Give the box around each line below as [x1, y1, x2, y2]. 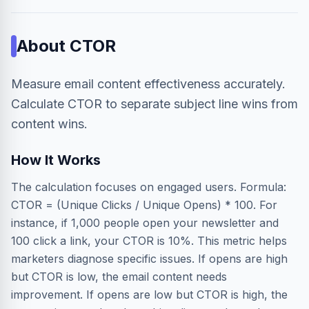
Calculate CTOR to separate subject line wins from [11, 97, 298, 111]
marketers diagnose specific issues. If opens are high [11, 252, 288, 266]
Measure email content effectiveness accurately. [11, 77, 286, 91]
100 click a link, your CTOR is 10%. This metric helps [11, 234, 287, 248]
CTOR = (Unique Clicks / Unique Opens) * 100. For [11, 198, 277, 212]
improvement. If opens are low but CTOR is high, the [11, 288, 288, 301]
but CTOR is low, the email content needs [11, 270, 227, 283]
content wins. [11, 117, 88, 131]
